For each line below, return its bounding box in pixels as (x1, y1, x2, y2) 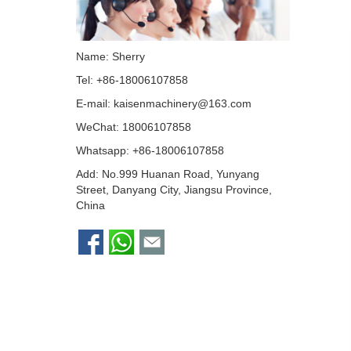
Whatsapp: (76, 144, 132, 157)
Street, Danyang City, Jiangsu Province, (76, 183, 272, 197)
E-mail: (76, 97, 114, 110)
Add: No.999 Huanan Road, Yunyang (76, 168, 259, 181)
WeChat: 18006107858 (76, 121, 191, 134)
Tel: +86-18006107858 (76, 74, 188, 87)
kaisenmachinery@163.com (114, 97, 251, 110)
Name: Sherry (76, 50, 145, 63)
